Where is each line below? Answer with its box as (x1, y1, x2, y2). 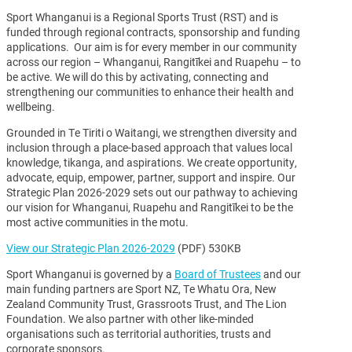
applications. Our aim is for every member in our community (6, 38, 297, 54)
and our (261, 266, 301, 281)
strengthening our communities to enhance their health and (6, 83, 294, 99)
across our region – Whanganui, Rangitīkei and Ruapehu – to (6, 53, 301, 69)
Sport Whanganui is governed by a (6, 266, 174, 281)
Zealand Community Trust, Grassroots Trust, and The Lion (6, 295, 287, 311)
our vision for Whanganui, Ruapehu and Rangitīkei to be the (6, 199, 293, 214)
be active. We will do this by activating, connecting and (6, 68, 269, 84)
